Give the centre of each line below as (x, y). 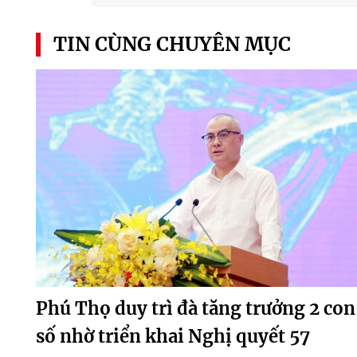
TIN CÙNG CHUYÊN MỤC (172, 44)
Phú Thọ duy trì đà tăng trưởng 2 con (195, 309)
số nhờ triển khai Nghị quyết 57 (173, 337)
